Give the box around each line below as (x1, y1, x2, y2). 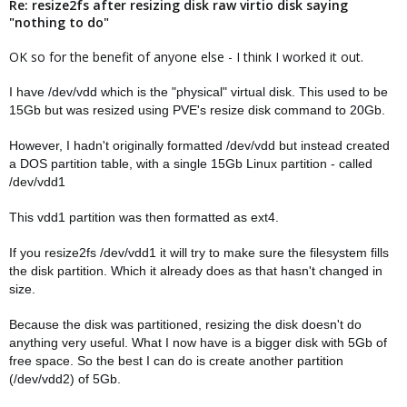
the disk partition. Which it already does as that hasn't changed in (9, 263, 382, 278)
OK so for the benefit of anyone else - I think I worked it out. (9, 48, 363, 65)
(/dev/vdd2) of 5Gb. (9, 372, 121, 386)
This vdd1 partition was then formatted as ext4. (9, 210, 279, 224)
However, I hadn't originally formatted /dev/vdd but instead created (9, 138, 390, 153)
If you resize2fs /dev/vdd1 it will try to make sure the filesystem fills (9, 245, 389, 260)
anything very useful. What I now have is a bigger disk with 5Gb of (9, 335, 387, 350)
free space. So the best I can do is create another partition (9, 353, 343, 368)
